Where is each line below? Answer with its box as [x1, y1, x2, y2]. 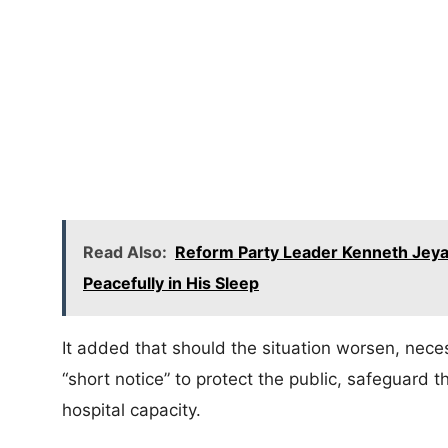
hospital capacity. [62, 400, 201, 420]
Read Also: [83, 242, 167, 262]
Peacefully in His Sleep [83, 273, 259, 293]
